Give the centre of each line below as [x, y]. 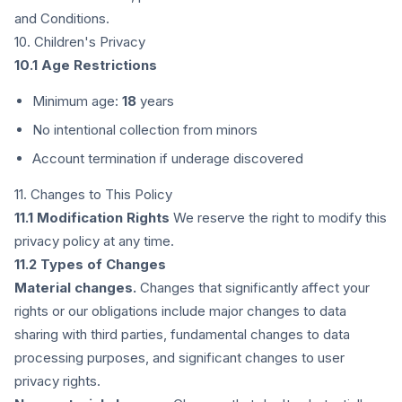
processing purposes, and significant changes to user [179, 358]
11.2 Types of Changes [90, 264]
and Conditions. [62, 18]
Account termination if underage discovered [168, 158]
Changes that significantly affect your [253, 288]
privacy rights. [57, 381]
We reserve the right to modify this [278, 218]
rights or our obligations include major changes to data [180, 311]
